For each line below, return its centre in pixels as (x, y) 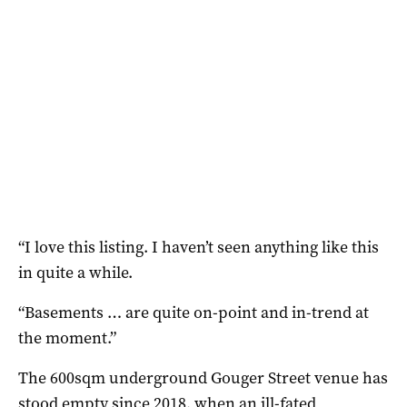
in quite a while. (75, 272)
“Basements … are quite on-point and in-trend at (194, 312)
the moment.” (67, 338)
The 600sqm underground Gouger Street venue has (203, 377)
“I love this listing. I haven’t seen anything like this (199, 247)
